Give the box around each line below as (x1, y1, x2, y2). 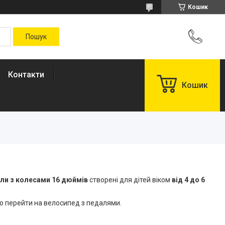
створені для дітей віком (88, 176, 172, 184)
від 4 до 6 (172, 176, 205, 184)
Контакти (8, 70, 44, 79)
